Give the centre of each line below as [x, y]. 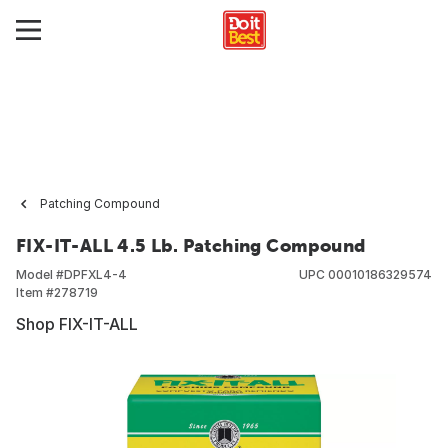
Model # [40, 274]
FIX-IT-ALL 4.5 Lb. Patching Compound [191, 245]
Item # [35, 292]
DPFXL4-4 [95, 274]
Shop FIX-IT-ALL [77, 324]
